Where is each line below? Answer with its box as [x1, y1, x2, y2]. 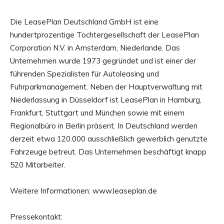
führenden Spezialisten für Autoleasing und [10, 68, 159, 78]
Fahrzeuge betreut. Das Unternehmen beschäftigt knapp [10, 146, 206, 156]
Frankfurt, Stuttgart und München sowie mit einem [10, 107, 184, 117]
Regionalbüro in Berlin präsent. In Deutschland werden [10, 120, 197, 130]
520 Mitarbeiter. [10, 159, 65, 169]
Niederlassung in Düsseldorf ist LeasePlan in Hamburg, [10, 94, 201, 104]
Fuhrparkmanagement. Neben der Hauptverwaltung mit [10, 81, 202, 91]
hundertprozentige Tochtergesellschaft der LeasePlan [10, 29, 199, 39]
